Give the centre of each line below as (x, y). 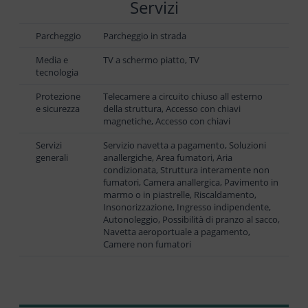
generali (52, 158)
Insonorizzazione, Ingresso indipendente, (187, 207)
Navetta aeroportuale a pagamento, (177, 232)
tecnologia (57, 73)
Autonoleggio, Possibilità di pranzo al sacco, (191, 220)
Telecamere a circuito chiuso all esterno (183, 97)
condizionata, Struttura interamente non (186, 170)
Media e (52, 60)
